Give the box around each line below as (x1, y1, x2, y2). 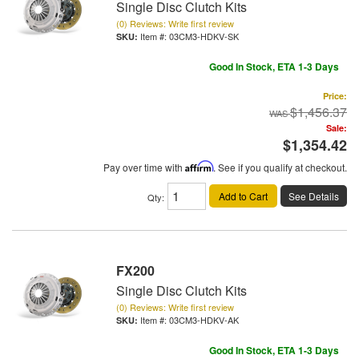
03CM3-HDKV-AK (169, 313, 239, 326)
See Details (288, 188, 339, 203)
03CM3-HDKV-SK (169, 29, 239, 42)
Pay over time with (103, 159, 185, 174)
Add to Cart (219, 188, 268, 203)
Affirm (185, 159, 213, 172)
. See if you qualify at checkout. (213, 159, 347, 174)
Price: (323, 89, 347, 102)
